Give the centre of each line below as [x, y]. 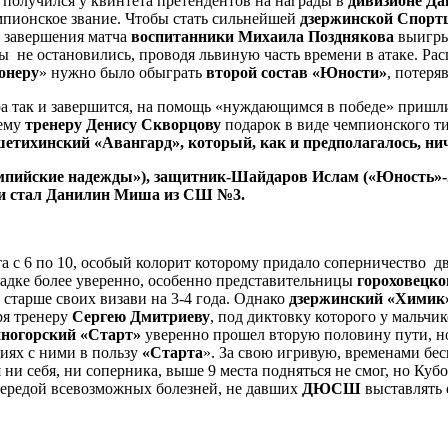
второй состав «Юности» [296, 72]
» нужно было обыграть [122, 72]
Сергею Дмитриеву [141, 316]
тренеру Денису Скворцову [123, 124]
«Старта [172, 352]
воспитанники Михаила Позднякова [262, 36]
